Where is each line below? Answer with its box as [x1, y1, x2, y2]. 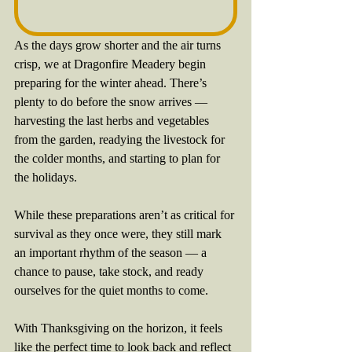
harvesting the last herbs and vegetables [14, 114, 212, 127]
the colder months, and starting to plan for [14, 152, 223, 165]
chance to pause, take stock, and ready [14, 265, 207, 278]
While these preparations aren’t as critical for [14, 208, 237, 222]
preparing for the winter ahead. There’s [14, 76, 210, 90]
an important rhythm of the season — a [14, 246, 210, 259]
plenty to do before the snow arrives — [14, 95, 211, 108]
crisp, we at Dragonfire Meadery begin [14, 57, 209, 71]
